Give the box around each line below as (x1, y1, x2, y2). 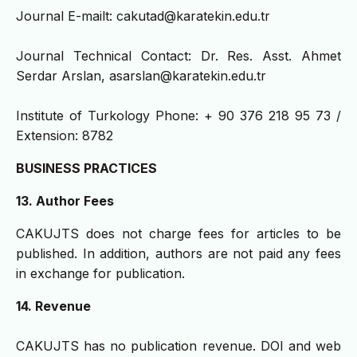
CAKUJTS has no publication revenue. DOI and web (16, 338, 341, 355)
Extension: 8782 (16, 127, 113, 144)
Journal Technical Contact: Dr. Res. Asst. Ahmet (16, 48, 341, 65)
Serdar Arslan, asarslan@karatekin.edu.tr (16, 68, 266, 84)
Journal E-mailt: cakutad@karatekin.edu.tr (16, 8, 270, 25)
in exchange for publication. (16, 265, 185, 282)
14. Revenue (16, 298, 91, 315)
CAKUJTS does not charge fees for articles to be (16, 226, 341, 242)
